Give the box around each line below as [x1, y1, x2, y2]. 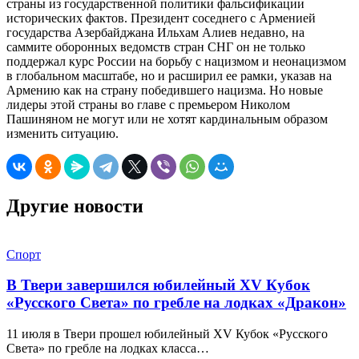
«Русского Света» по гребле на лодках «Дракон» [6, 294, 346, 312]
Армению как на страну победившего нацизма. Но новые [6, 83, 323, 97]
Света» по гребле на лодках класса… [6, 341, 209, 356]
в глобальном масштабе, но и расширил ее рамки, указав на [6, 68, 332, 83]
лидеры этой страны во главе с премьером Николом [6, 97, 290, 111]
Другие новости [6, 195, 143, 216]
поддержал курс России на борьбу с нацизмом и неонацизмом [6, 54, 346, 68]
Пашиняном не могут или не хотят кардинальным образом [6, 111, 328, 126]
